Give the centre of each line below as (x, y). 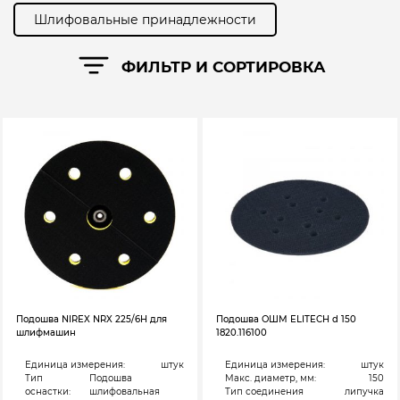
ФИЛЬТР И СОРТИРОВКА (223, 66)
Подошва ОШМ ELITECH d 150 (286, 320)
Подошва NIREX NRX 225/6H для (92, 320)
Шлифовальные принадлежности (145, 19)
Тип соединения (265, 392)
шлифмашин (46, 333)
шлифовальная (124, 392)
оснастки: (48, 392)
